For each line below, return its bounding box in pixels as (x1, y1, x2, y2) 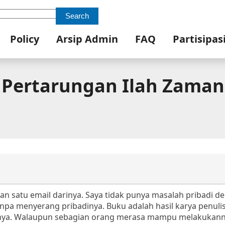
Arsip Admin (56, 32, 118, 46)
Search (65, 12, 89, 20)
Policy (10, 32, 39, 46)
